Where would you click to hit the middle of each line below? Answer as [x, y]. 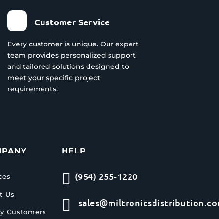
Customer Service [72, 22]
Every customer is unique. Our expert [73, 44]
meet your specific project [54, 77]
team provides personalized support [71, 55]
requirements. [32, 89]
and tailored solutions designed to [68, 66]
